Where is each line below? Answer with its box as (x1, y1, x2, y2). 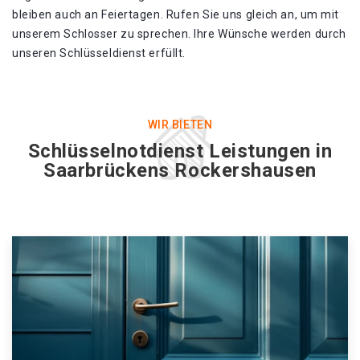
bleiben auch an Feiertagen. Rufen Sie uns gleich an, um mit (12, 8, 340, 21)
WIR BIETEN (147, 118, 213, 131)
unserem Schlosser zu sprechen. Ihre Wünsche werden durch (12, 27, 346, 40)
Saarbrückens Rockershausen (43, 159, 317, 182)
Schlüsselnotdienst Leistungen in (27, 140, 333, 162)
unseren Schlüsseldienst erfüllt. (12, 47, 186, 59)
